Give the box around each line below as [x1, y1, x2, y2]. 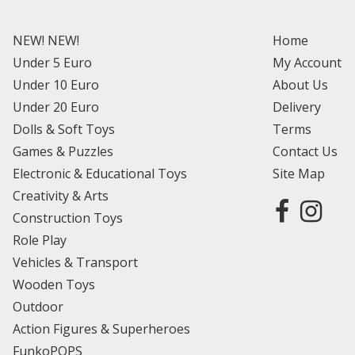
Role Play [13, 231, 67, 249]
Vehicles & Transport [13, 253, 138, 271]
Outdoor [13, 297, 63, 315]
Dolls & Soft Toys [13, 120, 115, 138]
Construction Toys [13, 208, 123, 227]
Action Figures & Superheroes [13, 319, 190, 338]
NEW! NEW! [13, 31, 79, 49]
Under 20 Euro [13, 97, 99, 116]
